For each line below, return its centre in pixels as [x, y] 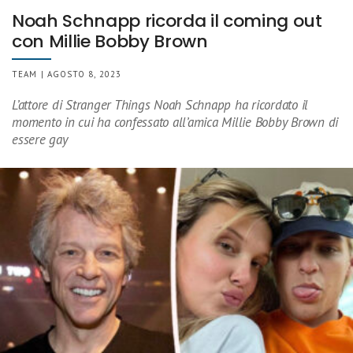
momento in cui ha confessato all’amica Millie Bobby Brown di [175, 123]
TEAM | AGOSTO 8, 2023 [67, 74]
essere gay [40, 140]
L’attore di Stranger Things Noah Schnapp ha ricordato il [160, 105]
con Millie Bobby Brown [110, 42]
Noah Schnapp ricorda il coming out [167, 21]
